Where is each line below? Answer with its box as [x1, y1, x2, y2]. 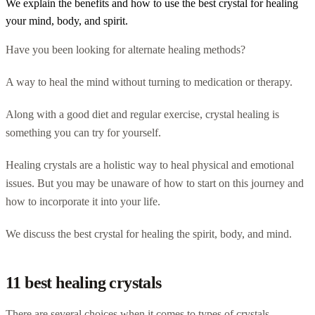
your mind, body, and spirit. [6, 14, 128, 27]
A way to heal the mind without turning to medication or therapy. [6, 75, 292, 88]
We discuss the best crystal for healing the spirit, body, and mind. [6, 227, 292, 240]
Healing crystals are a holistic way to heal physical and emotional [6, 158, 294, 171]
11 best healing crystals [6, 273, 162, 292]
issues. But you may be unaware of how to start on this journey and [6, 176, 304, 189]
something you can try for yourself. [6, 126, 161, 139]
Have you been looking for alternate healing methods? [6, 43, 245, 56]
